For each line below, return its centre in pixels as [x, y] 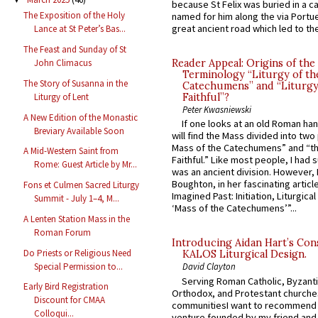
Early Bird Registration [66, 287]
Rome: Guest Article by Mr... [86, 165]
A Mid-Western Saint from [71, 151]
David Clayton [209, 267]
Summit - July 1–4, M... [77, 199]
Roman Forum [63, 232]
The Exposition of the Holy [75, 16]
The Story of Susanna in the [76, 83]
